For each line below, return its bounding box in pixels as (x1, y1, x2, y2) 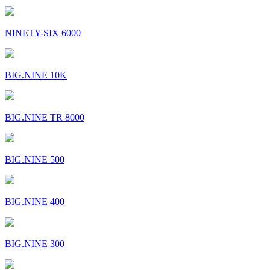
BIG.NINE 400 (5, 196, 64, 207)
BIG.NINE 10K (5, 70, 67, 81)
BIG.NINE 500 (5, 154, 64, 165)
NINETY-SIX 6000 (5, 28, 81, 39)
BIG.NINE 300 (5, 239, 64, 250)
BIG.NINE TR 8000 (5, 112, 84, 123)
